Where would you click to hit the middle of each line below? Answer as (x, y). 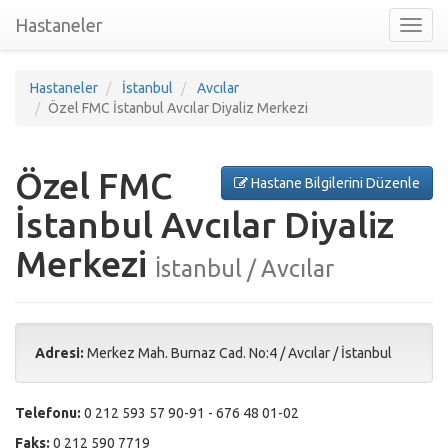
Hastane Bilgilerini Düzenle (334, 183)
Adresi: (59, 353)
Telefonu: (48, 413)
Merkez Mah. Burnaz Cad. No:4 (182, 353)
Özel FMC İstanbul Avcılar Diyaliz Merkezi (178, 108)
